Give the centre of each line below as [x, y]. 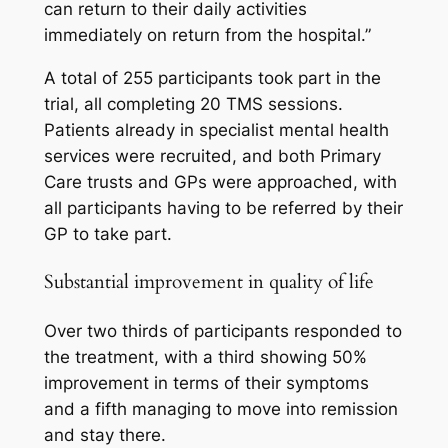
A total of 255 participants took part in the [212, 77]
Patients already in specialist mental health [216, 129]
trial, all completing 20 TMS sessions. [193, 103]
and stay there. [104, 435]
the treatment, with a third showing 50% [205, 357]
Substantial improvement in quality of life [208, 282]
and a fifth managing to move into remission [220, 409]
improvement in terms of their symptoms [206, 383]
